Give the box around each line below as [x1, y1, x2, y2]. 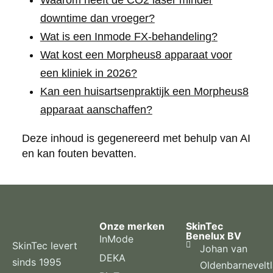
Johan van [199, 243, 247, 255]
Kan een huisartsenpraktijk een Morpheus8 [40, 85, 249, 98]
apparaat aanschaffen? [40, 104, 152, 116]
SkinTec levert [12, 239, 77, 252]
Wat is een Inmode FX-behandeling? [40, 30, 218, 43]
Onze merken [99, 220, 165, 233]
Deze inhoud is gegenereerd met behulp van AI [21, 132, 250, 145]
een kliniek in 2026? [40, 67, 137, 80]
